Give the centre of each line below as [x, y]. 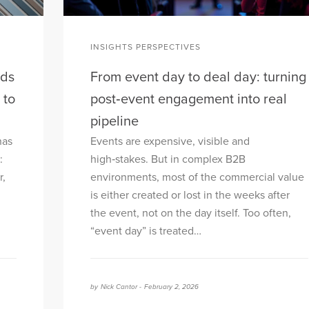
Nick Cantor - [121, 287]
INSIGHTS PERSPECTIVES [146, 47]
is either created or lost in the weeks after [190, 196]
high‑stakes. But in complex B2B [168, 160]
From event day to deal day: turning [198, 78]
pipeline [114, 122]
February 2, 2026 [171, 287]
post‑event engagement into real [189, 100]
